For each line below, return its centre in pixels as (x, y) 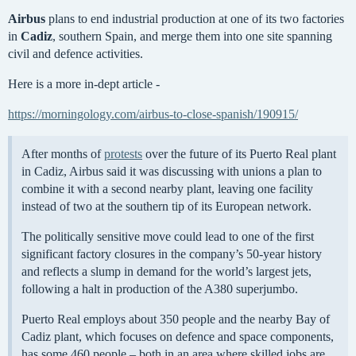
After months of (63, 154)
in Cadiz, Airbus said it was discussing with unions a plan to (172, 172)
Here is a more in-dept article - (84, 84)
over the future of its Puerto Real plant (239, 154)
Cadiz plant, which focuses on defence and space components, (178, 337)
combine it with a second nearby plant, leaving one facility (167, 189)
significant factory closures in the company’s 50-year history (172, 254)
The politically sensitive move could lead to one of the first (168, 237)
